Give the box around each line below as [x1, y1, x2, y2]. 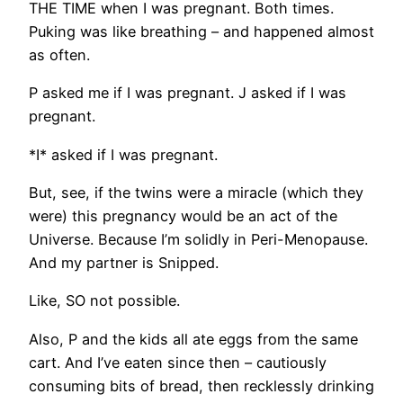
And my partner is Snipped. [29, 254, 219, 273]
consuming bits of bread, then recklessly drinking [29, 376, 374, 395]
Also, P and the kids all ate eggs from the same [29, 329, 358, 348]
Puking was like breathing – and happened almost [29, 22, 374, 41]
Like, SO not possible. [29, 291, 180, 310]
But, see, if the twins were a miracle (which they [29, 184, 363, 202]
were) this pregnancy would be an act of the [29, 207, 337, 226]
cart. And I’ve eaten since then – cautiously [29, 353, 327, 372]
